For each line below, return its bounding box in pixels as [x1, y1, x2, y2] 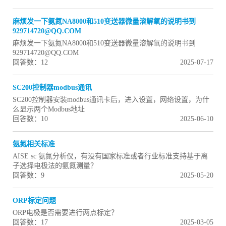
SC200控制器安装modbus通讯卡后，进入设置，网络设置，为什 [13, 96, 209, 104]
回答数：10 [13, 115, 48, 123]
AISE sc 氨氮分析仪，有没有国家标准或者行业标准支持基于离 [13, 152, 208, 160]
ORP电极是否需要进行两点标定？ [13, 209, 118, 217]
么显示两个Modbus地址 [13, 105, 85, 114]
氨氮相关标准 [13, 140, 55, 148]
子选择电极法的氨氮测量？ [13, 162, 97, 170]
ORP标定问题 [13, 197, 56, 205]
